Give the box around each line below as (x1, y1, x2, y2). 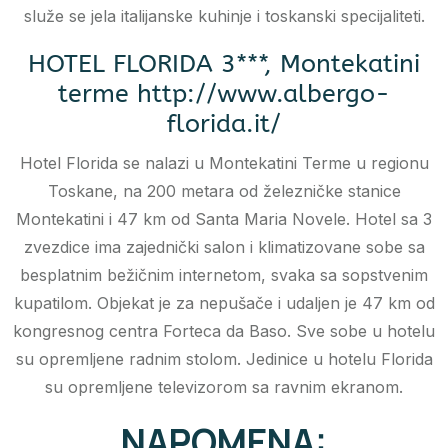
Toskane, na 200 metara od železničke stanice (47, 181, 401, 202)
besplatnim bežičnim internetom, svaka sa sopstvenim (20, 265, 428, 286)
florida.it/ (167, 109, 281, 140)
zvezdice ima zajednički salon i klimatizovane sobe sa (23, 237, 425, 258)
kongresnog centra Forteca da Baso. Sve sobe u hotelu (13, 321, 435, 342)
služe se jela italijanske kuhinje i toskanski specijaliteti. (23, 6, 425, 27)
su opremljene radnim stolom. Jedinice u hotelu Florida (15, 349, 433, 370)
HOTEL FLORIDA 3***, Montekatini (28, 49, 420, 80)
